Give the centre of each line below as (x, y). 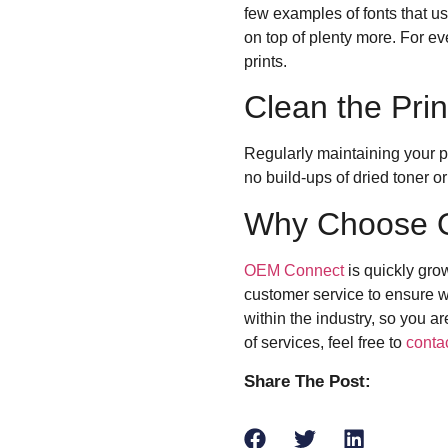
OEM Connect (294, 270)
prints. (265, 62)
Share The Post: (307, 382)
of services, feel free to (325, 342)
